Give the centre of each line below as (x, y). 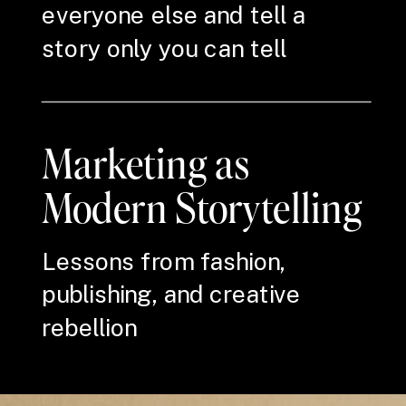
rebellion (90, 327)
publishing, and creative (171, 295)
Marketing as (146, 162)
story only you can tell (164, 48)
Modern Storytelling (202, 207)
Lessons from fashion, (164, 261)
